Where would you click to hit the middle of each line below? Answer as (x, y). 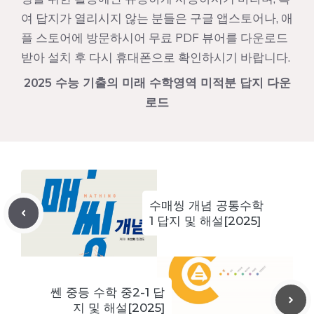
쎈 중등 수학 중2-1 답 (108, 293)
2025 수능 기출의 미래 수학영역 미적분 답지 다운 (157, 83)
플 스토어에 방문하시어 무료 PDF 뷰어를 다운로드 (155, 38)
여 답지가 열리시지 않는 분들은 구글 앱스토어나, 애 (157, 18)
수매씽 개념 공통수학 (206, 206)
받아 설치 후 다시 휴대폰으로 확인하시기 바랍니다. (156, 57)
